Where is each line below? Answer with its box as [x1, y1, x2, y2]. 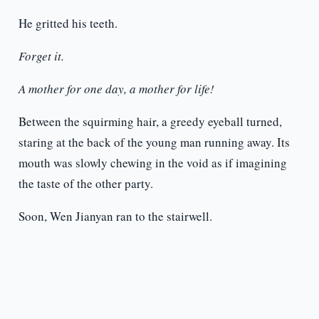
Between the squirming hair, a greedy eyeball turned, [18, 113, 282, 130]
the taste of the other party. [18, 175, 153, 192]
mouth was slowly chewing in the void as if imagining [18, 155, 287, 172]
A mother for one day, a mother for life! [18, 80, 214, 98]
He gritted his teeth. [18, 15, 117, 32]
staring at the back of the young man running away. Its [18, 134, 290, 151]
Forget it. [18, 48, 64, 65]
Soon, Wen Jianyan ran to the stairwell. [18, 208, 212, 225]
